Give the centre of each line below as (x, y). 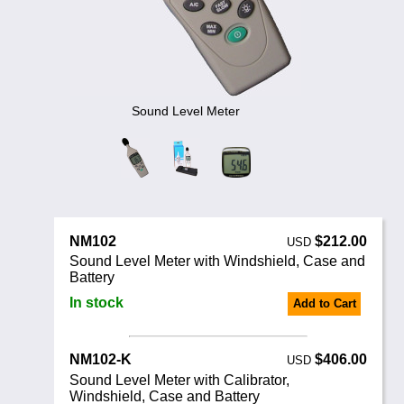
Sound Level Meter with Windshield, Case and (218, 262)
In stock (97, 302)
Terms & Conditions (115, 48)
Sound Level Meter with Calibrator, (180, 381)
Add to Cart (324, 304)
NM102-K (101, 360)
